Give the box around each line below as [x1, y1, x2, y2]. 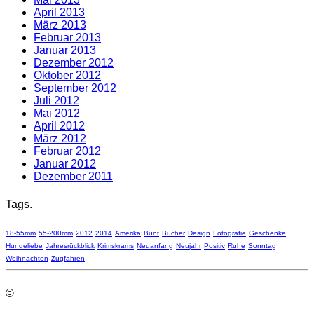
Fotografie [213, 228, 246, 237]
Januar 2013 [34, 44, 96, 57]
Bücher [162, 228, 185, 237]
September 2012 [34, 82, 116, 95]
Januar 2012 [34, 158, 96, 170]
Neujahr [176, 241, 201, 250]
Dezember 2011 [34, 170, 113, 183]
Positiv [204, 241, 225, 250]
